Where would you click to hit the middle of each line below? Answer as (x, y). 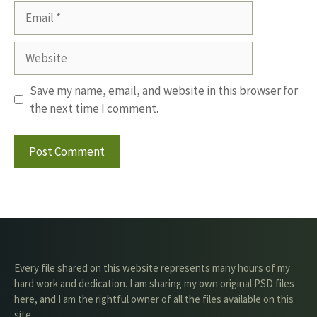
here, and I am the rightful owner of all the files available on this (154, 299)
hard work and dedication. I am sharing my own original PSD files (154, 283)
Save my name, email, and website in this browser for (163, 90)
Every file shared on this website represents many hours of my (152, 268)
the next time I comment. (94, 108)
